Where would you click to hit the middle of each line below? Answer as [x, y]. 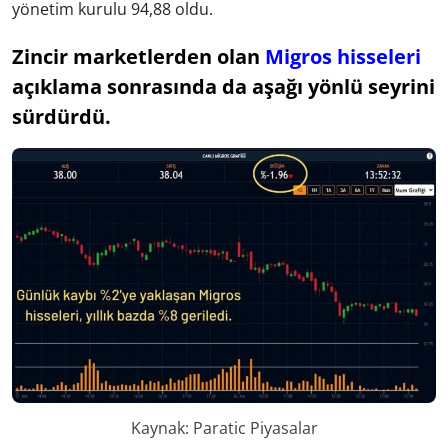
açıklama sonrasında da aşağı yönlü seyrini [223, 87]
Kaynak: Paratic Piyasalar [224, 427]
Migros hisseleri [343, 57]
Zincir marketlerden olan [138, 57]
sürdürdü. [61, 117]
